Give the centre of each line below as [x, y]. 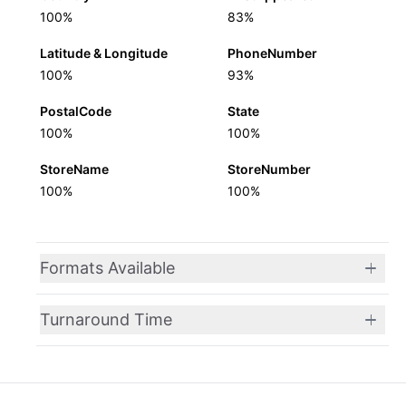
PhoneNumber [272, 53]
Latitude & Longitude [104, 53]
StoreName [74, 169]
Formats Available [107, 268]
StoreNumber [269, 169]
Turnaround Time [106, 319]
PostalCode [76, 111]
